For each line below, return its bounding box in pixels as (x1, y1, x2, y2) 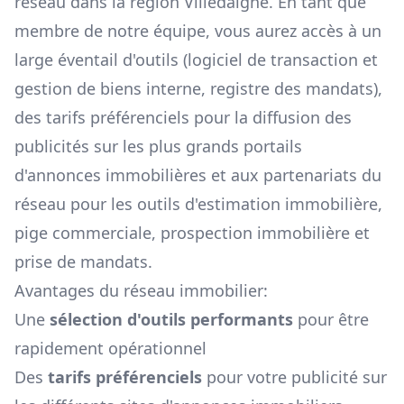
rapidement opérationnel (14, 337, 207, 360)
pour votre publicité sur (202, 366, 387, 389)
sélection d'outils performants (50, 308, 293, 331)
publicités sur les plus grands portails (14, 135, 302, 158)
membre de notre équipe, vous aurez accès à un (14, 20, 381, 42)
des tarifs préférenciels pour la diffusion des (14, 106, 352, 129)
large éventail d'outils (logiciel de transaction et (14, 49, 378, 71)
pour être (293, 308, 369, 331)
